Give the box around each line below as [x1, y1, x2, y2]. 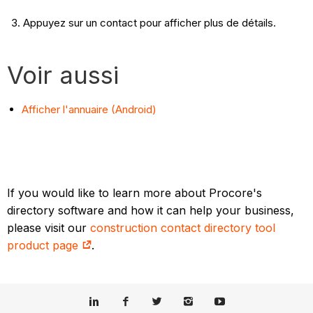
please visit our [7, 221, 91, 235]
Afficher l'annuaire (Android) [22, 103, 157, 117]
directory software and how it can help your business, [7, 203, 295, 218]
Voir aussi [7, 60, 119, 90]
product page [7, 238, 82, 253]
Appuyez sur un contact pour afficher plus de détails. [22, 16, 276, 30]
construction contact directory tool [90, 221, 276, 235]
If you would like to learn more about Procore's [7, 186, 263, 201]
